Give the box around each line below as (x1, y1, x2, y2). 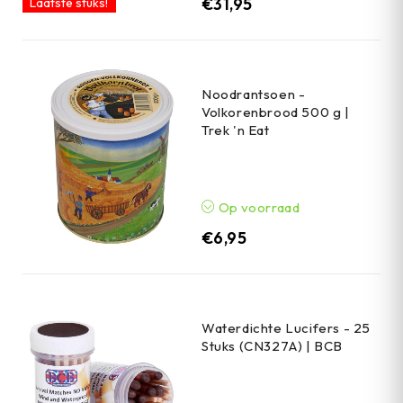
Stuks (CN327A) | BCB (201, 336, 343, 354)
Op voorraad (215, 198, 300, 216)
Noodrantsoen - (201, 85, 306, 103)
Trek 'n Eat (201, 121, 270, 139)
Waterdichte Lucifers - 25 (201, 318, 372, 336)
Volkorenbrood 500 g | (201, 103, 350, 121)
